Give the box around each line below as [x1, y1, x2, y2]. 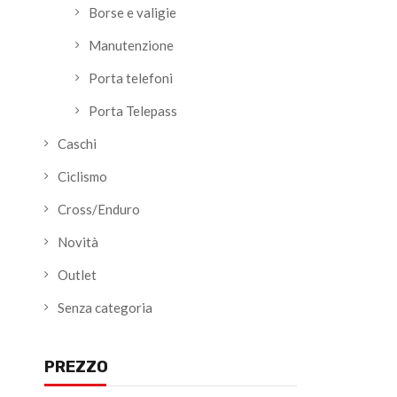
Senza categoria [58, 300, 152, 315]
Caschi [58, 136, 97, 152]
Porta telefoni [89, 70, 173, 86]
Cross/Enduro [58, 201, 140, 217]
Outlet [58, 267, 97, 283]
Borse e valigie [89, 4, 176, 20]
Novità [58, 234, 98, 250]
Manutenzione [89, 37, 174, 53]
